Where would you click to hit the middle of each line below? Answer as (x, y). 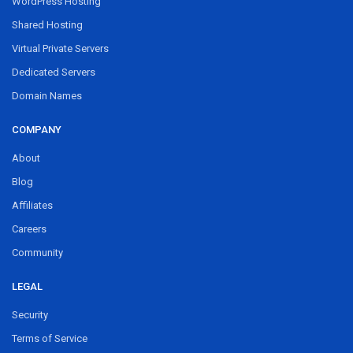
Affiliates (32, 205)
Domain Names (47, 95)
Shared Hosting (47, 24)
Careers (29, 229)
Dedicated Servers (54, 72)
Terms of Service (50, 338)
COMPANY (37, 129)
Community (37, 252)
